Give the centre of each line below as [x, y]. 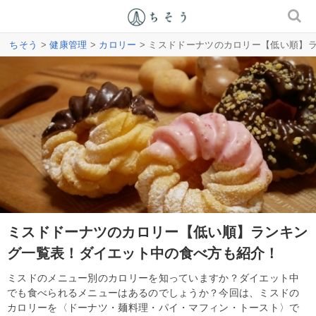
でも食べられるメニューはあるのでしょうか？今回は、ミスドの [153, 292]
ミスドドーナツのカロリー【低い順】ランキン [158, 232]
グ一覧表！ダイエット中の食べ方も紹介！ [143, 253]
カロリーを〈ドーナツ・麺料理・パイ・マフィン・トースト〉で [153, 307]
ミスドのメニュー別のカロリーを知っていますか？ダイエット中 [153, 278]
